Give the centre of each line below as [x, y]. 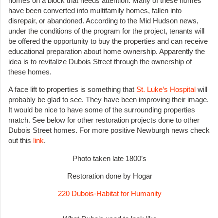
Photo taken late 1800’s [109, 158]
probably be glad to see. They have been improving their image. [109, 100]
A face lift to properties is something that [72, 90]
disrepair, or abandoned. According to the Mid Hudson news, [104, 20]
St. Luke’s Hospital [166, 90]
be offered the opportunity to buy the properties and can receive [108, 41]
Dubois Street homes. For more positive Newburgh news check [109, 130]
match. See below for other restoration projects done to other [104, 120]
